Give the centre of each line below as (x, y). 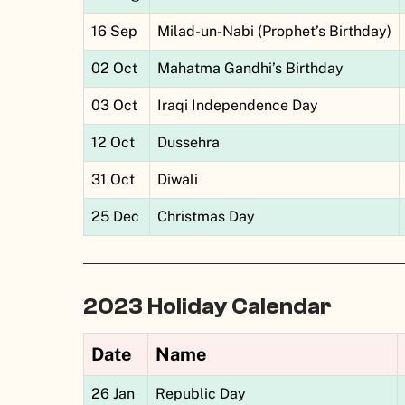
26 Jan (113, 394)
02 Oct (114, 69)
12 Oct (113, 143)
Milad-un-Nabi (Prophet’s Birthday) (274, 32)
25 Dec (115, 217)
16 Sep (114, 32)
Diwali (178, 180)
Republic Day (201, 394)
